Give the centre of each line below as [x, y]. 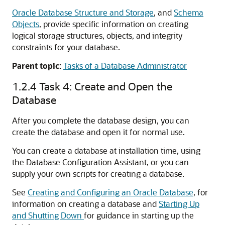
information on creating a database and [85, 204]
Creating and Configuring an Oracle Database [110, 192]
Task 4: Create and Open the [106, 86]
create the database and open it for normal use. [98, 132]
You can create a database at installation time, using [106, 150]
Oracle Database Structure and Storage [83, 12]
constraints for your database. [66, 47]
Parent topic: [37, 66]
